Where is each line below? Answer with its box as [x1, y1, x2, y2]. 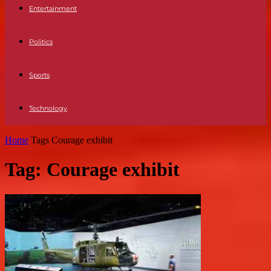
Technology [29, 104, 67, 113]
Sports [29, 71, 50, 79]
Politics [29, 38, 53, 46]
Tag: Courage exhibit [5, 158, 180, 181]
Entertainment [29, 4, 77, 13]
